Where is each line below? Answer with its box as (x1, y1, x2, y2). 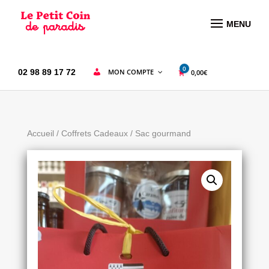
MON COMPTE (108, 67, 154, 76)
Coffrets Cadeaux (61, 128, 128, 138)
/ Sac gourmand (127, 128, 191, 138)
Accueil (26, 128, 54, 138)
